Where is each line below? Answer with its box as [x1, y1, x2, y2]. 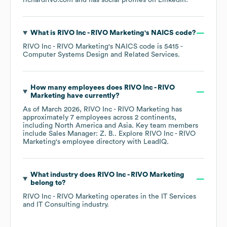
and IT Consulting [23, 201, 80, 209]
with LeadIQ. [125, 138, 169, 146]
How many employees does [30, 84, 124, 92]
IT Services [161, 193, 196, 201]
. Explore [115, 130, 145, 138]
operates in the [108, 193, 161, 201]
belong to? [30, 179, 66, 187]
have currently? [65, 92, 120, 100]
